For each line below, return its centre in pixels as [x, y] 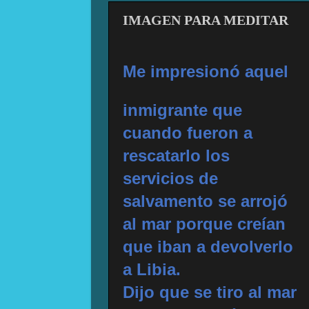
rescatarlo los [176, 156]
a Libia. [152, 270]
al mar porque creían [204, 224]
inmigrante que [182, 110]
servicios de [170, 179]
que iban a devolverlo [208, 247]
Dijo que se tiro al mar [210, 292]
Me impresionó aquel [208, 72]
